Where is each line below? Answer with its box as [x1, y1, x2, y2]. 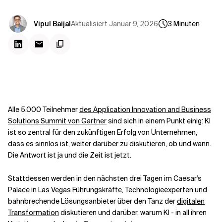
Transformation [8, 208, 59, 217]
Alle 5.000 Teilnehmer [8, 105, 79, 114]
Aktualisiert [71, 19, 108, 28]
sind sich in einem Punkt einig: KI [107, 116, 211, 125]
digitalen [177, 197, 205, 206]
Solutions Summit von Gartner [8, 116, 107, 125]
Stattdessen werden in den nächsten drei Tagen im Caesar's [8, 174, 202, 183]
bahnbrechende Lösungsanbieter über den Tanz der [8, 197, 177, 206]
